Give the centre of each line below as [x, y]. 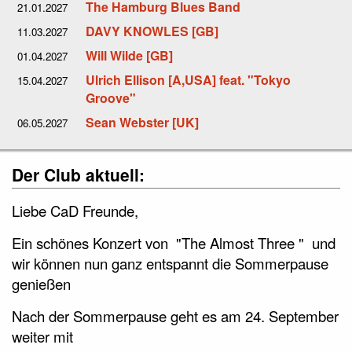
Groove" [111, 97]
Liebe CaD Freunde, [75, 210]
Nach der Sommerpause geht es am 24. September [175, 315]
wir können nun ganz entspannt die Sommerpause [170, 263]
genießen [41, 283]
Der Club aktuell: [78, 174]
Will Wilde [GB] [129, 55]
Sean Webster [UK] [142, 122]
